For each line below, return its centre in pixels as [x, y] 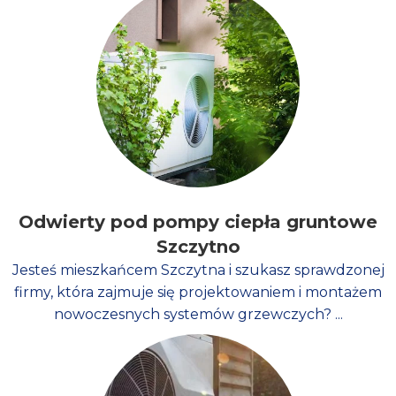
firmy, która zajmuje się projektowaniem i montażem [198, 293]
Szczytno [198, 247]
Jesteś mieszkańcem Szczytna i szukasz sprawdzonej [198, 270]
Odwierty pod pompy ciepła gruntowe [198, 222]
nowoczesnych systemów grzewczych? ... [198, 315]
